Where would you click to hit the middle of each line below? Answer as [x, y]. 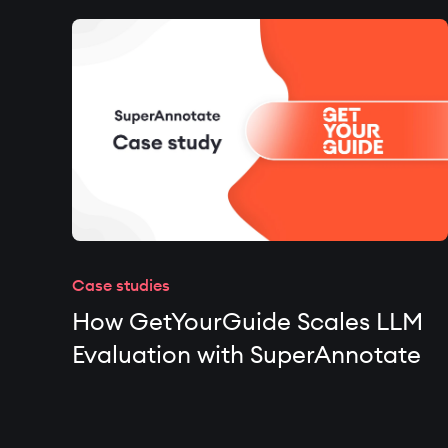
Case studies [121, 285]
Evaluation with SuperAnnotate [246, 354]
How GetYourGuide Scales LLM [247, 321]
